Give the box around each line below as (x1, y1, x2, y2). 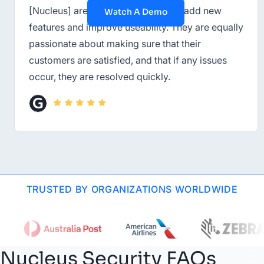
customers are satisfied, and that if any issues (29, 54, 227, 66)
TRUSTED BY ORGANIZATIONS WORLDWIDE (26, 183, 238, 195)
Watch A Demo (104, 6, 167, 18)
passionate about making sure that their (29, 37, 201, 49)
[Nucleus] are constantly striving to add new (29, 4, 222, 16)
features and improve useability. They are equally (29, 21, 243, 33)
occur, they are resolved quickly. (29, 70, 170, 82)
